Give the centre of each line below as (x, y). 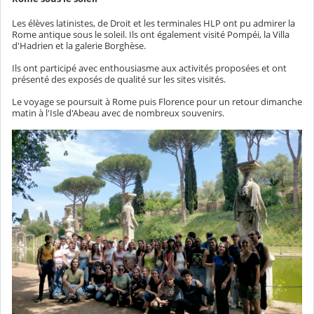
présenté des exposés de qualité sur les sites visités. (119, 80)
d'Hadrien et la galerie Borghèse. (79, 46)
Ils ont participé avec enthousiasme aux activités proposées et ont (149, 68)
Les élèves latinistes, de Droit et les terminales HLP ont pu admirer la (153, 23)
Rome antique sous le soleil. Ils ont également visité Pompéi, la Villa (151, 35)
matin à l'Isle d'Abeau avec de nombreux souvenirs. (118, 113)
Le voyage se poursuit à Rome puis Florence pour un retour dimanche (157, 102)
